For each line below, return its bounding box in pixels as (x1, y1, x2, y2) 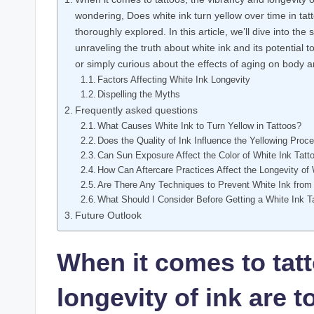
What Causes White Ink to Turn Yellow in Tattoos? (97, 120, 302, 131)
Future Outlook (74, 209, 142, 221)
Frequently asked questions (74, 104, 198, 116)
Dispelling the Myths (97, 88, 181, 100)
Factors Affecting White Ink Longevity (97, 74, 251, 85)
